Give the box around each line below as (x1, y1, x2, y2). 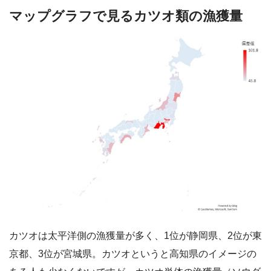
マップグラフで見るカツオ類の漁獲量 (9, 8, 243, 24)
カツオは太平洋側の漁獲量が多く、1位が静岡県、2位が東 (9, 230, 262, 241)
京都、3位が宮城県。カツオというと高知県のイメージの (9, 249, 256, 260)
